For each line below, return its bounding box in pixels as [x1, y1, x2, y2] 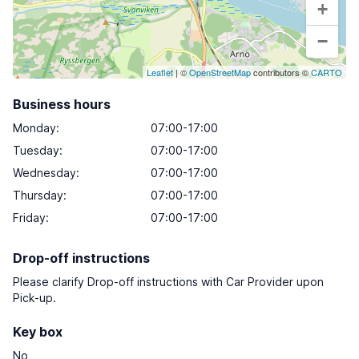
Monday [13, 121, 56, 135]
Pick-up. [13, 291, 56, 305]
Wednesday [13, 166, 76, 179]
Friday [13, 211, 46, 224]
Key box [13, 324, 63, 340]
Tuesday [13, 143, 59, 157]
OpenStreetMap [189, 66, 251, 79]
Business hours [13, 96, 111, 112]
